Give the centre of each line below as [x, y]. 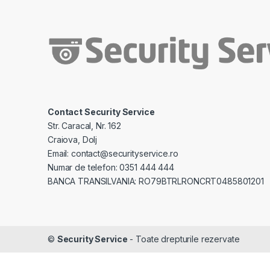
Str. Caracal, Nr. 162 [85, 126]
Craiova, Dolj [73, 140]
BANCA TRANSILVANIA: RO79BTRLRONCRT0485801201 [156, 181]
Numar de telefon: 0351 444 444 [111, 168]
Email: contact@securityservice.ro [113, 154]
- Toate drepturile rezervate [184, 239]
